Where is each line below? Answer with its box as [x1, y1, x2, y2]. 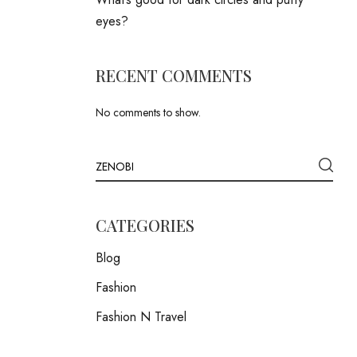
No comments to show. [95, 104, 201, 120]
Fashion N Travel [95, 308, 186, 326]
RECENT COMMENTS [95, 65, 252, 86]
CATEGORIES [95, 214, 194, 236]
